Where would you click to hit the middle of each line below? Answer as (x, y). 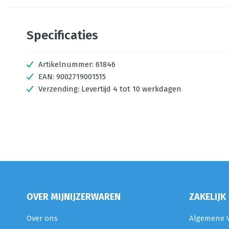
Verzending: (60, 89)
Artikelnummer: (66, 64)
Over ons (42, 218)
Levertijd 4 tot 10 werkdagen (131, 89)
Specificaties (62, 35)
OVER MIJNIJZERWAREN (74, 197)
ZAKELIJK (207, 197)
